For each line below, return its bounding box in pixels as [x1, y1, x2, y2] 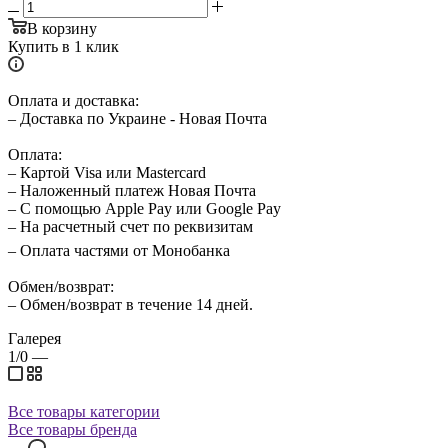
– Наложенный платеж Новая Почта [8, 182, 256, 200]
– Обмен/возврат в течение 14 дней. [8, 296, 253, 314]
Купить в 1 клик [8, 38, 119, 56]
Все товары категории [8, 403, 160, 421]
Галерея [8, 330, 61, 348]
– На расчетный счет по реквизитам [8, 218, 253, 236]
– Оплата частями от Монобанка [8, 242, 234, 260]
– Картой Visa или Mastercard [8, 164, 206, 182]
